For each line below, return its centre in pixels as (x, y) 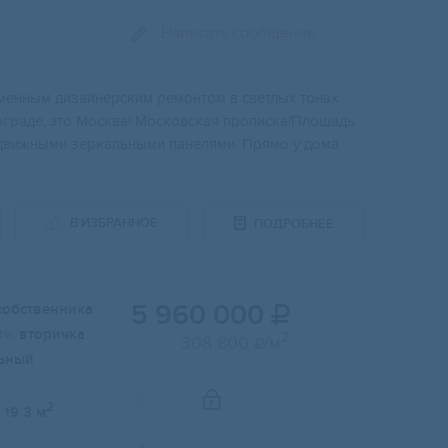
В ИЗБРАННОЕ (114, 223)
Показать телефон (228, 399)
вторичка (52, 335)
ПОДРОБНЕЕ (294, 223)
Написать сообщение (238, 33)
